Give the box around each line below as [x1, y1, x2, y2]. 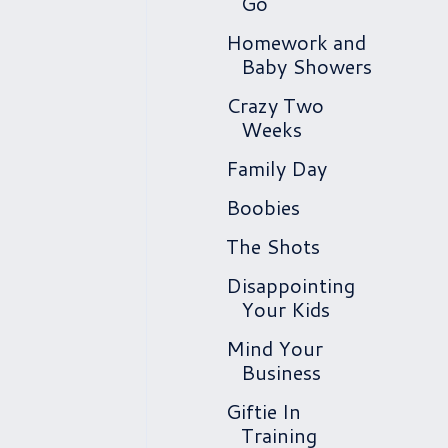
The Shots [226, 232, 320, 260]
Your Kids [241, 295, 330, 323]
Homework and [226, 28, 366, 56]
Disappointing [226, 271, 355, 299]
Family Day [226, 154, 327, 182]
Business [241, 358, 321, 386]
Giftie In [226, 397, 301, 425]
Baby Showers [241, 52, 372, 80]
